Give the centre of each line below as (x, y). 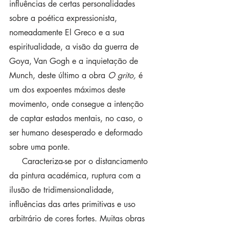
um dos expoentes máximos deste (68, 90)
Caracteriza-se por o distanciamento (16, 161)
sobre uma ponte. (40, 147)
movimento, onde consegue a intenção (78, 104)
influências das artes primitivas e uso (74, 204)
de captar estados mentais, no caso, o (77, 118)
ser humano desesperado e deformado (77, 133)
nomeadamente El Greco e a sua (68, 32)
